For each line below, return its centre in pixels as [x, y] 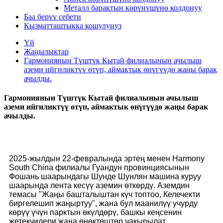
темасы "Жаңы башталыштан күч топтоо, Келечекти [105, 194]
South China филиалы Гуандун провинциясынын [99, 167]
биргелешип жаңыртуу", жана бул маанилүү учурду [103, 203]
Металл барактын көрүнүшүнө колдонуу [133, 8]
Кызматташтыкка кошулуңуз [73, 26]
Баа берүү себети [53, 17]
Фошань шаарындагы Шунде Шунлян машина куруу [105, 176]
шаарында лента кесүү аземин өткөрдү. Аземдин [99, 185]
